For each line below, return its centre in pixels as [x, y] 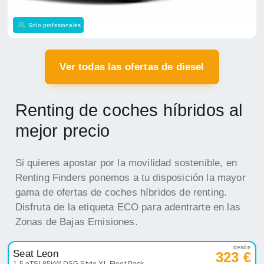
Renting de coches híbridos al [129, 110]
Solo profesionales [55, 25]
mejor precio [62, 130]
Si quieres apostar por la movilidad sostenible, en [126, 163]
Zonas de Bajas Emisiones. [76, 222]
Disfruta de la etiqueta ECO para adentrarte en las [128, 207]
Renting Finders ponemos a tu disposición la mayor [130, 178]
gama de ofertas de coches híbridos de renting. [121, 193]
